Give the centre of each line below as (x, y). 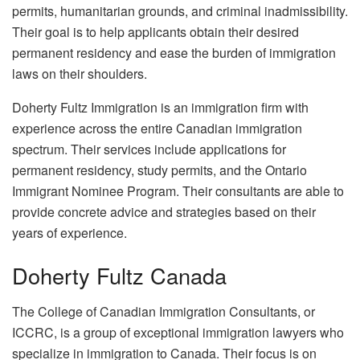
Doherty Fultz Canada (119, 276)
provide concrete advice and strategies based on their (164, 211)
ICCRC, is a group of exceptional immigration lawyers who (178, 333)
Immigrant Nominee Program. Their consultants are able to (178, 190)
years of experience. (70, 232)
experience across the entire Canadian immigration (157, 128)
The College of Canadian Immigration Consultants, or (164, 312)
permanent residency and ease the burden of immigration (174, 52)
